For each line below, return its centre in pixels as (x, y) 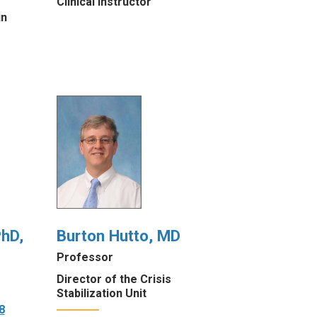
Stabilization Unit (101, 293)
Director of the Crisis (114, 279)
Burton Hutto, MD (118, 236)
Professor (85, 257)
